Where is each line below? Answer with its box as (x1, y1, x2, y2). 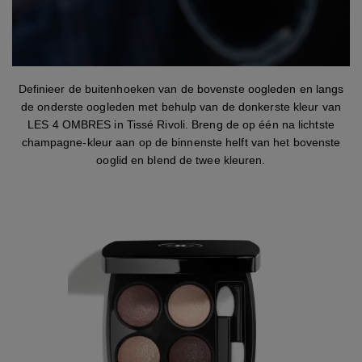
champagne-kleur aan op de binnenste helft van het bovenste (21, 136, 341, 149)
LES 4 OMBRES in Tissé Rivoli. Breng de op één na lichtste (27, 118, 335, 131)
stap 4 (12, 67, 44, 80)
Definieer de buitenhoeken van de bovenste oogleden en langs (18, 82, 344, 95)
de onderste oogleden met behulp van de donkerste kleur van (21, 100, 341, 113)
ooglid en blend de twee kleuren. (96, 154, 266, 166)
